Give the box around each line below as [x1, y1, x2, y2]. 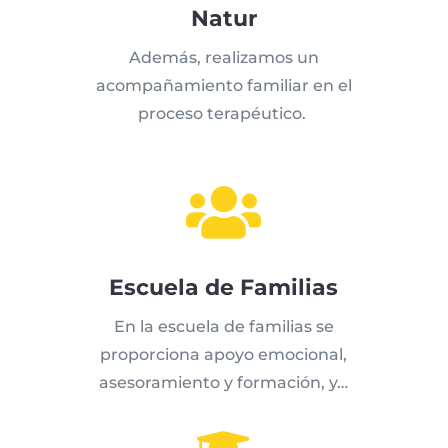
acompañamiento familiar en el [95, 76, 352, 96]
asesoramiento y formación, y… [99, 373, 349, 393]
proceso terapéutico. [137, 104, 310, 124]
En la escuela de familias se [113, 317, 334, 337]
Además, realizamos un [128, 48, 319, 68]
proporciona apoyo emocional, [100, 345, 348, 365]
